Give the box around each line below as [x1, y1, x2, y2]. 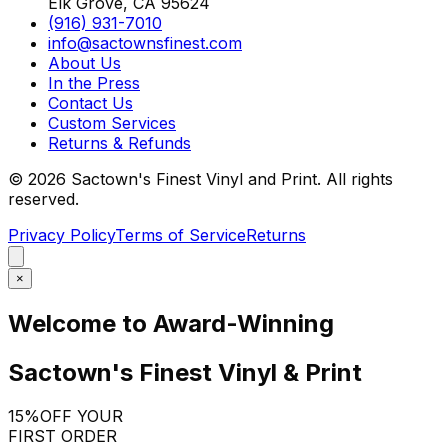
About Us [48, 52, 121, 73]
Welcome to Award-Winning [8, 308, 334, 338]
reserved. [8, 188, 79, 209]
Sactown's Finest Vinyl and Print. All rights [66, 168, 393, 189]
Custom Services [48, 112, 176, 133]
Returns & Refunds [48, 132, 191, 153]
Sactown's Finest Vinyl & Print [8, 357, 362, 387]
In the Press [48, 72, 140, 93]
